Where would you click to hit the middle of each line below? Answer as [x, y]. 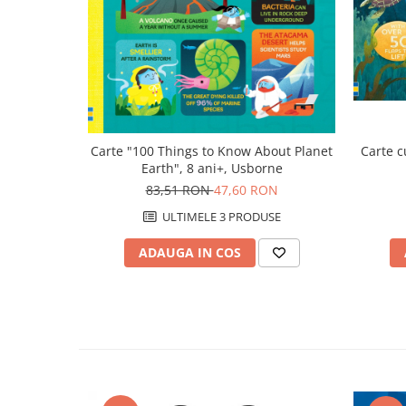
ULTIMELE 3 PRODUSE [220, 217]
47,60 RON [246, 190]
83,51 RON [179, 190]
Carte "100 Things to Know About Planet [212, 151]
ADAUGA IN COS [189, 253]
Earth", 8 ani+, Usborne [212, 169]
